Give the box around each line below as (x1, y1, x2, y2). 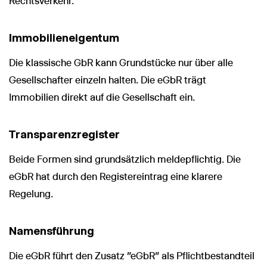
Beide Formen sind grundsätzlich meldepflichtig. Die (9, 153, 241, 165)
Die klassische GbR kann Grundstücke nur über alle (9, 57, 233, 69)
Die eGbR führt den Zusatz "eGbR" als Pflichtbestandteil (9, 250, 254, 262)
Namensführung (9, 223, 94, 238)
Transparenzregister (9, 127, 120, 141)
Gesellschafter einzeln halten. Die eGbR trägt (9, 74, 206, 86)
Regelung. (9, 188, 53, 200)
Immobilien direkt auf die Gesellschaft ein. (9, 91, 195, 103)
